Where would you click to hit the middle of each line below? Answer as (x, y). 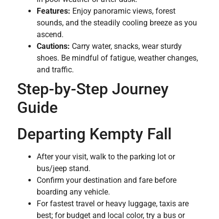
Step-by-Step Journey (93, 89)
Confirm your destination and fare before (107, 180)
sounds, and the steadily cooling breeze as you (117, 22)
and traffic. (55, 69)
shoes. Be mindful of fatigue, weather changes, (117, 58)
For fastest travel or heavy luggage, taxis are (113, 203)
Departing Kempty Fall (94, 134)
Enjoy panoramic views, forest (123, 11)
